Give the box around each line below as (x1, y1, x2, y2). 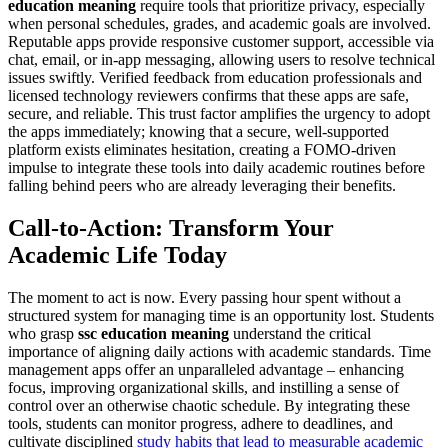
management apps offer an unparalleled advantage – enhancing (8, 360, 404, 378)
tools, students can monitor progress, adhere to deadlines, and (8, 414, 393, 432)
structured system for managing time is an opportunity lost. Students (8, 306, 434, 324)
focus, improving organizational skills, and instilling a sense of (8, 378, 399, 396)
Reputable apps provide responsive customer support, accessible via (8, 32, 434, 50)
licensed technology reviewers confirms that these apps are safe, (8, 86, 409, 104)
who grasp (8, 324, 78, 342)
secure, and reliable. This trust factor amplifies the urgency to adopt (8, 104, 430, 122)
